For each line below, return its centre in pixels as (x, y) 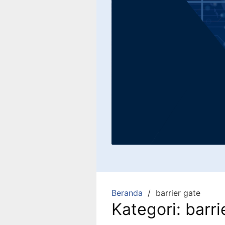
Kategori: (148, 209)
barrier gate (178, 193)
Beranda (127, 193)
